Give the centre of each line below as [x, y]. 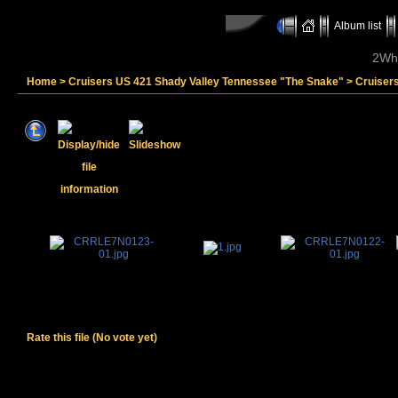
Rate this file [60, 338]
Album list [358, 26]
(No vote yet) [125, 338]
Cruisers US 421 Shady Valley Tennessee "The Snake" [206, 82]
